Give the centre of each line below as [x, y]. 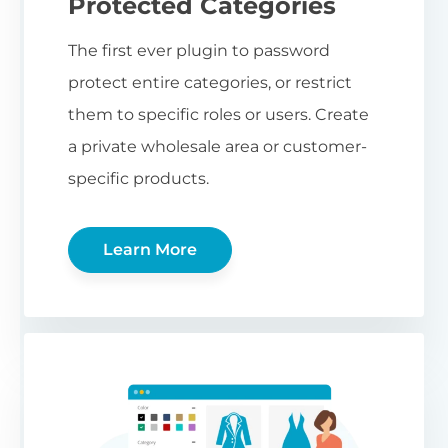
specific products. [138, 178]
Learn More [150, 249]
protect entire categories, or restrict [210, 82]
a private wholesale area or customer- [217, 146]
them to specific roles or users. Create [218, 114]
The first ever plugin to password [199, 50]
